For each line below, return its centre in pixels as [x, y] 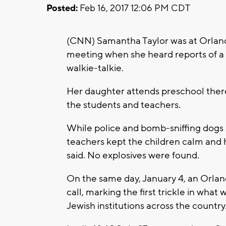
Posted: [62, 8]
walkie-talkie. [95, 68]
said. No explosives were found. [133, 155]
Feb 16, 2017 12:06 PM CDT [134, 8]
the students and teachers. [124, 105]
